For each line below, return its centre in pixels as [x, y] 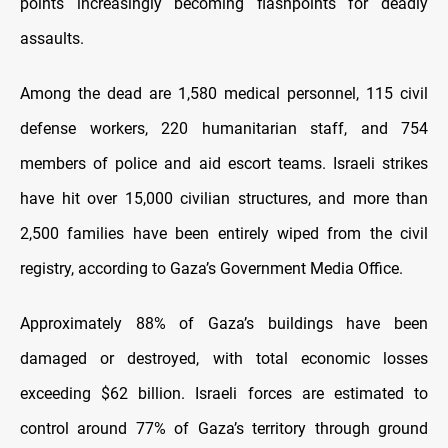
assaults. [52, 38]
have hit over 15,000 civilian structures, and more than [224, 198]
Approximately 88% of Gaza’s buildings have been [224, 323]
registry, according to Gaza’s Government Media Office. [211, 268]
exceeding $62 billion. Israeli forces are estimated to [224, 393]
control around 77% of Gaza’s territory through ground [224, 428]
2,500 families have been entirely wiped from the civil [224, 233]
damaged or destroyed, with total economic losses [224, 358]
